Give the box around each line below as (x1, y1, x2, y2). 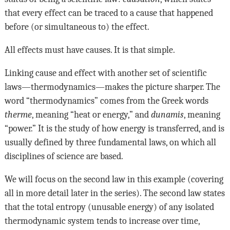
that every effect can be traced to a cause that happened (4, 7, 213, 18)
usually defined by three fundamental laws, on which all (4, 137, 216, 147)
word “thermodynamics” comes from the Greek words (4, 95, 208, 106)
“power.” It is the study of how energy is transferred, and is (4, 123, 224, 133)
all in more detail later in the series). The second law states (4, 187, 225, 198)
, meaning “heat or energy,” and (31, 109, 151, 120)
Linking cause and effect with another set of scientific (4, 67, 207, 78)
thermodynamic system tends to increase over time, (4, 215, 200, 226)
